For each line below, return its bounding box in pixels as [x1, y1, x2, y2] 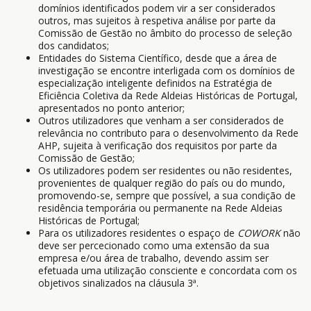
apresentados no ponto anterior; [38, 101, 185, 115]
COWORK [237, 226, 280, 239]
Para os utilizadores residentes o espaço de [38, 226, 237, 239]
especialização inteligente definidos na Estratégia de [38, 76, 272, 90]
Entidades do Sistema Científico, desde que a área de [38, 51, 277, 65]
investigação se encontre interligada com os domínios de [38, 64, 295, 77]
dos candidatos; [38, 39, 109, 52]
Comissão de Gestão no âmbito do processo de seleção [38, 26, 292, 40]
